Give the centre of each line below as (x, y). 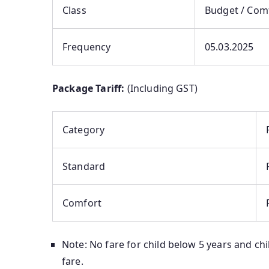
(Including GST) (161, 89)
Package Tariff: (89, 89)
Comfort (82, 203)
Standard (84, 167)
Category (84, 130)
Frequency (87, 47)
